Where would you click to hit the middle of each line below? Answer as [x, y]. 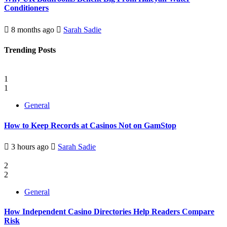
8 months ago [33, 29]
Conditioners [26, 8]
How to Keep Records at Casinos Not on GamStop [90, 125]
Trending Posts [30, 50]
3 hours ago [30, 146]
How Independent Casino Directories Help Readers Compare [109, 212]
